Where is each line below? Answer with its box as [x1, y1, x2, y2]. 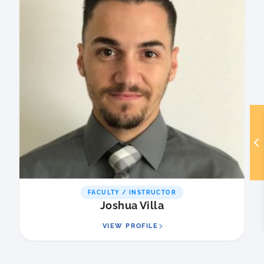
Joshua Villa [100, 199, 164, 212]
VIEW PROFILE [102, 222, 159, 230]
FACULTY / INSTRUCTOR [88, 189, 176, 196]
